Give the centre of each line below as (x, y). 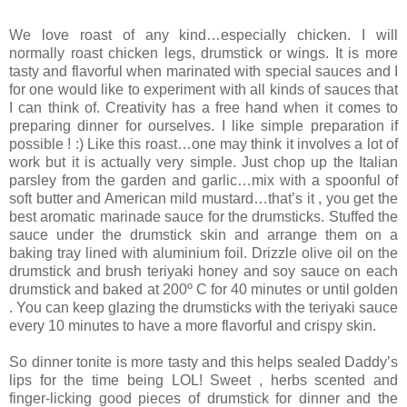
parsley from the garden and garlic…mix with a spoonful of (203, 181)
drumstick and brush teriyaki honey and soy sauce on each (203, 272)
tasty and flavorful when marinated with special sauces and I (203, 72)
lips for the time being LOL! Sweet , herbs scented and (203, 381)
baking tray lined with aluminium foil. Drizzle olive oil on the (203, 253)
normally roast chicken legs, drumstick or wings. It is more (203, 54)
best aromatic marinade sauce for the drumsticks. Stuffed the (203, 217)
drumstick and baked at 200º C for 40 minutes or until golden (203, 290)
